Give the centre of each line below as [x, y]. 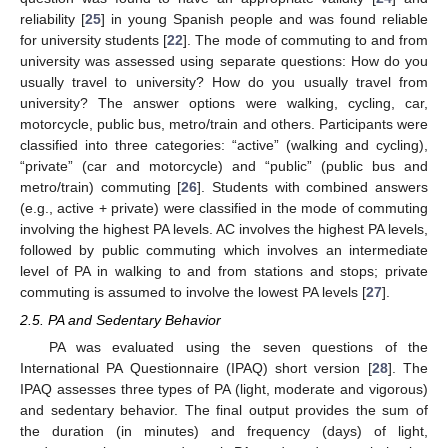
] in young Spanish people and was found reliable [264, 18]
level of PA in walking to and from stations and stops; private [224, 270]
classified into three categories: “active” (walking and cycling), [224, 144]
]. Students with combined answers [313, 186]
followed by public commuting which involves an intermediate [224, 249]
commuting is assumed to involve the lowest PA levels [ [193, 291]
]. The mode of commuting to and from [306, 39]
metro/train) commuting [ [101, 186]
